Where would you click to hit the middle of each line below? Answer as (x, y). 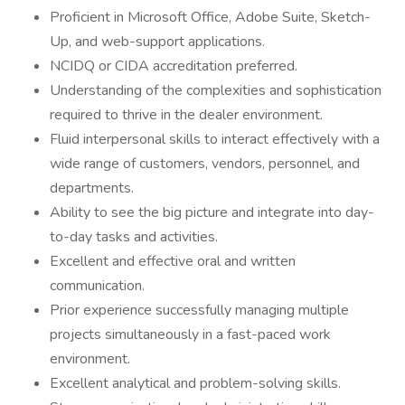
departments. (92, 188)
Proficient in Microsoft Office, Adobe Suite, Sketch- (210, 17)
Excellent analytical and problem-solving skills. (195, 383)
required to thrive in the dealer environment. (186, 115)
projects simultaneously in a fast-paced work (190, 334)
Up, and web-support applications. (157, 42)
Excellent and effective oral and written (173, 261)
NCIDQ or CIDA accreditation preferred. (174, 66)
